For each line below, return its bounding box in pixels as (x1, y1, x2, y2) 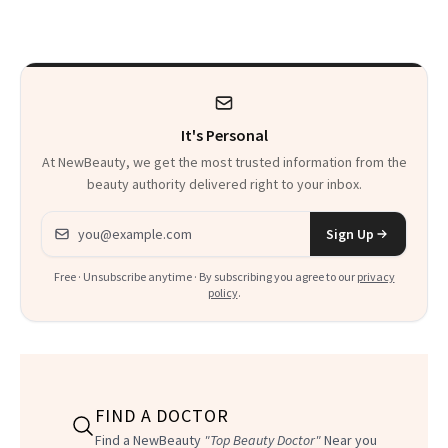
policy (207, 285, 238, 301)
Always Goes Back (32, 9, 196, 36)
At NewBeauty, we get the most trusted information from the (41, 153, 407, 172)
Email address (41, 213, 136, 234)
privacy (356, 269, 395, 285)
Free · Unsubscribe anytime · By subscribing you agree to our (53, 269, 355, 285)
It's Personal (180, 125, 268, 146)
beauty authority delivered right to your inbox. (86, 175, 362, 194)
